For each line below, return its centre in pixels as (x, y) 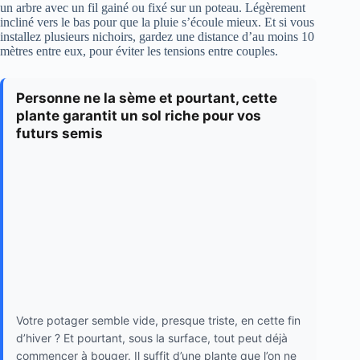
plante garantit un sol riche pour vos (139, 115)
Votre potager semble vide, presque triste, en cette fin (158, 321)
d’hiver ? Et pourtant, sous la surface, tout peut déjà (152, 338)
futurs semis (59, 133)
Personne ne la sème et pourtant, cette (147, 98)
